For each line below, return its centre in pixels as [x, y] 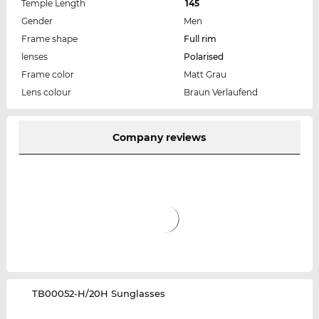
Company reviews [159, 137]
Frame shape [49, 38]
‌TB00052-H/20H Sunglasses [99, 293]
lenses [34, 56]
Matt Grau [205, 74]
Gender [37, 21]
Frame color [47, 74]
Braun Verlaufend [220, 92]
